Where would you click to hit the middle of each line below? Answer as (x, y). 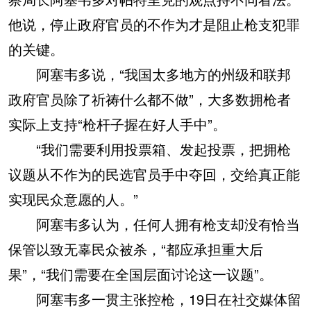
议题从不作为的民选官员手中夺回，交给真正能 (154, 174)
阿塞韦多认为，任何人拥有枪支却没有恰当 (154, 224)
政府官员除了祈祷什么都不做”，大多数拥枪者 (150, 99)
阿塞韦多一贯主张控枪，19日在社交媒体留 (155, 299)
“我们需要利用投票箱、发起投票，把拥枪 (150, 149)
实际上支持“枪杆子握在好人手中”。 (117, 124)
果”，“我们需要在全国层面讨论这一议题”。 (141, 274)
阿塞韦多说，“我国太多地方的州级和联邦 (150, 74)
